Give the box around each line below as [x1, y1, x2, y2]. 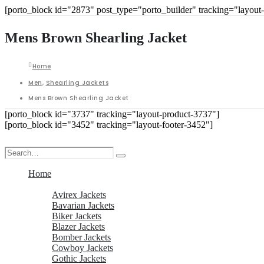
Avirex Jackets [52, 189, 106, 200]
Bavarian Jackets [52, 200, 114, 210]
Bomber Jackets [52, 232, 111, 242]
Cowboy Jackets [52, 242, 113, 253]
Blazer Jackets [52, 221, 105, 232]
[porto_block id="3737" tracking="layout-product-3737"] [5, 108, 219, 119]
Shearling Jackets [45, 78, 108, 87]
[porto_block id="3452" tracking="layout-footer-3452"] [5, 119, 213, 130]
